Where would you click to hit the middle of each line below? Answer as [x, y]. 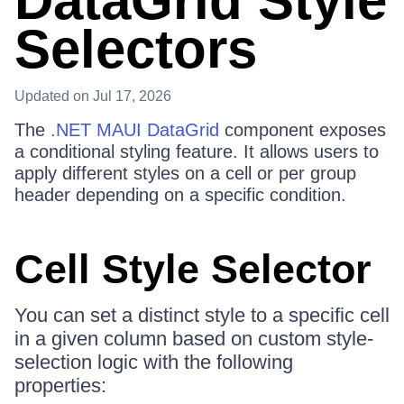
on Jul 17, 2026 [122, 96]
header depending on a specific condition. [180, 195]
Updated [44, 96]
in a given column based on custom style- [194, 339]
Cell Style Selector [193, 269]
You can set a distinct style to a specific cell [202, 315]
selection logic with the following [154, 362]
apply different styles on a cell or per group [185, 173]
